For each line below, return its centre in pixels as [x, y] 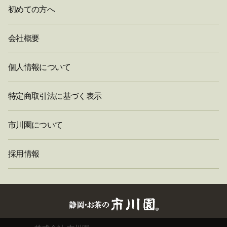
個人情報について [39, 67]
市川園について [35, 125]
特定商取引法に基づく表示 [55, 96]
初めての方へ [32, 9]
